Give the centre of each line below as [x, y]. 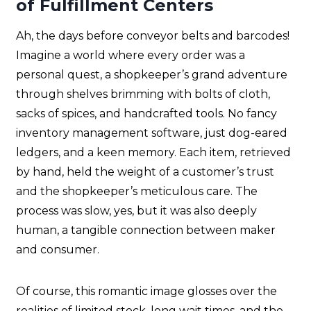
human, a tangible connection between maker [146, 230]
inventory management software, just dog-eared [152, 133]
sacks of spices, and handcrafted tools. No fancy [146, 114]
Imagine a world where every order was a [131, 56]
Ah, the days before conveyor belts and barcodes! [153, 36]
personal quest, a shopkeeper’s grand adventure [152, 75]
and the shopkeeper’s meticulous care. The [137, 192]
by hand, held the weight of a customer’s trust [145, 172]
